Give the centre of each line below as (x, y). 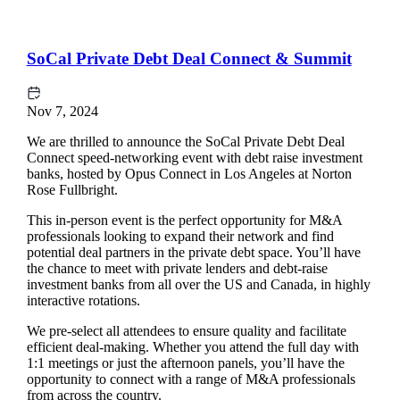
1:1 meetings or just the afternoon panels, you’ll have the (185, 362)
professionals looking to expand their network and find (180, 236)
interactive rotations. (83, 300)
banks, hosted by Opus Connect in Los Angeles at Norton (189, 173)
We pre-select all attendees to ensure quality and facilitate (186, 330)
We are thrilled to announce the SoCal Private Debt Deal (185, 141)
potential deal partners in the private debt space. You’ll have (193, 252)
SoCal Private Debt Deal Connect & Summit (189, 59)
